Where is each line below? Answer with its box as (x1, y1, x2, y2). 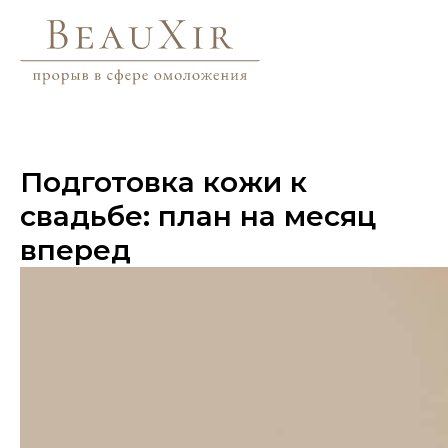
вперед (20, 233, 131, 267)
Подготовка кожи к (20, 165, 307, 199)
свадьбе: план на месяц (20, 199, 376, 233)
